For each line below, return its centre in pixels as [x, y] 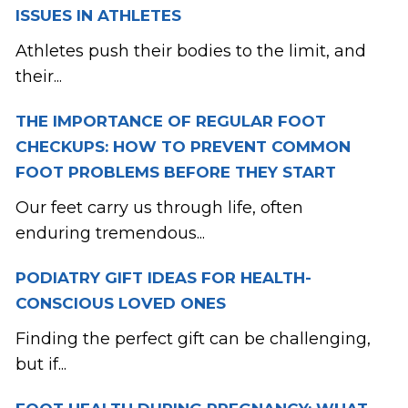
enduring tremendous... [110, 234]
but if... [41, 365]
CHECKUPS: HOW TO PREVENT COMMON [183, 147]
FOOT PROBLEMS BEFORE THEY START [175, 173]
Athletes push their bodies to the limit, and [190, 51]
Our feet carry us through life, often [159, 208]
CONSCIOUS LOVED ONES [120, 304]
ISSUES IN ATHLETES [98, 16]
